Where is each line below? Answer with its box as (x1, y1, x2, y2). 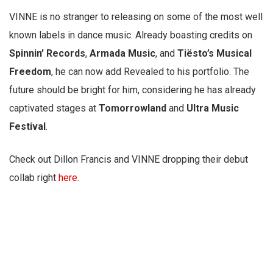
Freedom (9, 66, 51, 78)
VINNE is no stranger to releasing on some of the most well (9, 11, 263, 23)
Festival (9, 121, 46, 133)
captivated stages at (9, 102, 99, 115)
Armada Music (90, 48, 155, 60)
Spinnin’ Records (9, 48, 85, 60)
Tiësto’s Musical (177, 48, 252, 60)
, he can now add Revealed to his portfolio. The (51, 66, 249, 78)
